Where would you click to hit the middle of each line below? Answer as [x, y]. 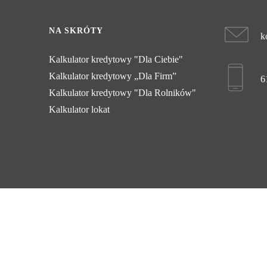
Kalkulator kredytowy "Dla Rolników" [122, 93]
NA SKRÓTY [76, 31]
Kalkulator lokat [79, 109]
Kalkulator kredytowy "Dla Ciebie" [116, 59]
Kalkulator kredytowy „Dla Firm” [113, 76]
